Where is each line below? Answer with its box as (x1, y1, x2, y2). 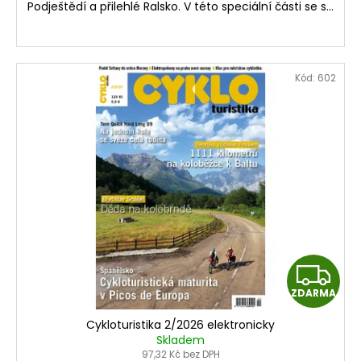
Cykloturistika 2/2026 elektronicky (86, 317, 275, 334)
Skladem (156, 332, 205, 349)
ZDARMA (291, 286, 336, 301)
